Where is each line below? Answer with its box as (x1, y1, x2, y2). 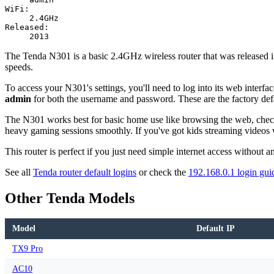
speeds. (5, 61, 33, 72)
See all (5, 166, 33, 177)
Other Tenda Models (5, 190, 135, 206)
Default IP (196, 224, 235, 234)
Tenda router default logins (33, 166, 136, 177)
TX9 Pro (12, 244, 43, 254)
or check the (136, 166, 188, 177)
